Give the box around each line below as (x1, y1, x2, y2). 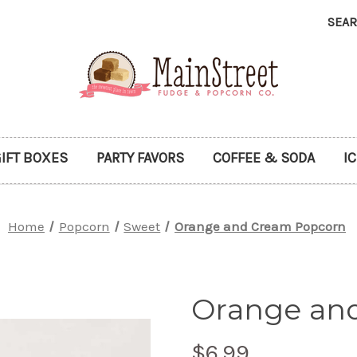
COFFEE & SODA (212, 149, 315, 167)
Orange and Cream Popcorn (175, 218, 347, 234)
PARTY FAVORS (96, 149, 184, 167)
